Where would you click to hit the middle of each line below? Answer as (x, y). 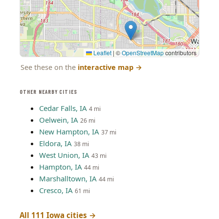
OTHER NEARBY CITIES (48, 92)
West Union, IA (64, 155)
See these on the (49, 67)
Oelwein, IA (59, 120)
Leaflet (102, 53)
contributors (180, 53)
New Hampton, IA (69, 131)
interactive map (107, 67)
